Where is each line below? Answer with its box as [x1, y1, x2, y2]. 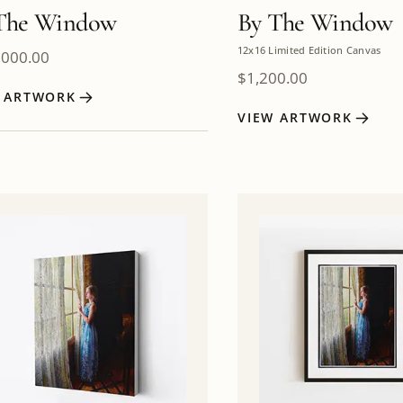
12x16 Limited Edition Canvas [237, 43, 381, 58]
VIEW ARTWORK [237, 109, 353, 127]
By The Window [237, 6, 393, 38]
